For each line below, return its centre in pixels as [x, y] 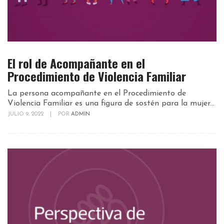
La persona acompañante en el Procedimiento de [97, 94]
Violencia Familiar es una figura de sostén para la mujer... [111, 104]
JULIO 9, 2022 [26, 114]
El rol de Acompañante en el [76, 63]
